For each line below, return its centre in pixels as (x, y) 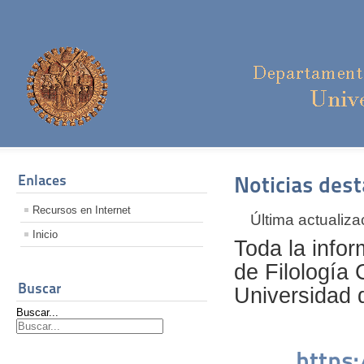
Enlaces (42, 180)
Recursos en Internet (82, 210)
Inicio (45, 234)
